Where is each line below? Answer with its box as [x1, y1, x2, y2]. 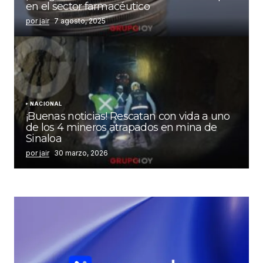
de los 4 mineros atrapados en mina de [26, 121, 217, 134]
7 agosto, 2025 [54, 16, 106, 26]
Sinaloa [26, 132, 62, 146]
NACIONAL [30, 100, 62, 107]
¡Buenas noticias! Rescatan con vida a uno [26, 110, 230, 123]
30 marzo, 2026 [54, 149, 108, 158]
